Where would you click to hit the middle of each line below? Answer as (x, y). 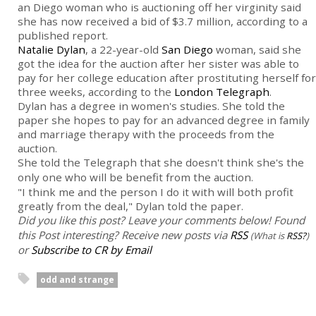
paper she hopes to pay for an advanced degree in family (164, 120)
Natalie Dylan (51, 50)
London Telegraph (222, 92)
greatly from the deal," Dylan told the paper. (130, 206)
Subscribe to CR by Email (91, 250)
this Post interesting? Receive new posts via (124, 235)
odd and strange (77, 280)
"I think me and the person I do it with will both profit (156, 192)
